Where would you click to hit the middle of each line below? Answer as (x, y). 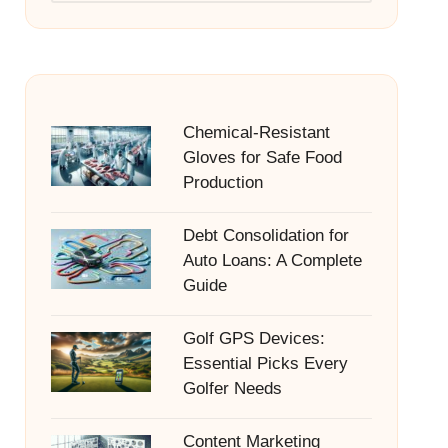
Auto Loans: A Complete (272, 260)
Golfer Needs (232, 388)
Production (222, 182)
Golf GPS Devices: (253, 338)
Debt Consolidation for (265, 235)
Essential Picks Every (265, 363)
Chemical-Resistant (256, 132)
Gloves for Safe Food (262, 157)
